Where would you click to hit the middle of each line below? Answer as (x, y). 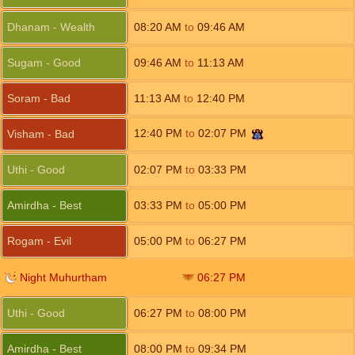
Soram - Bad (39, 98)
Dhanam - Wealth (51, 27)
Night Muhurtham (63, 277)
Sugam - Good (44, 63)
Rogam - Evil (39, 241)
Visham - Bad (41, 134)
